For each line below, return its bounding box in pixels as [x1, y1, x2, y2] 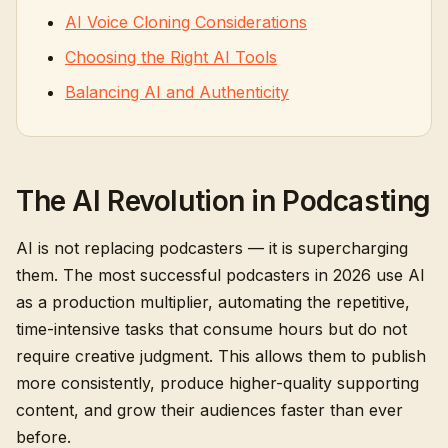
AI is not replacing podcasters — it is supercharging [16, 238, 408, 258]
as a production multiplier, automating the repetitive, [16, 292, 410, 312]
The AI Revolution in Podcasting [16, 184, 431, 218]
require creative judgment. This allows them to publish [16, 346, 426, 366]
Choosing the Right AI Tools [65, 47, 277, 67]
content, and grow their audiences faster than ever [16, 400, 403, 420]
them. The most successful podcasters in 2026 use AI [16, 265, 425, 285]
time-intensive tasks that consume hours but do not [16, 319, 407, 339]
